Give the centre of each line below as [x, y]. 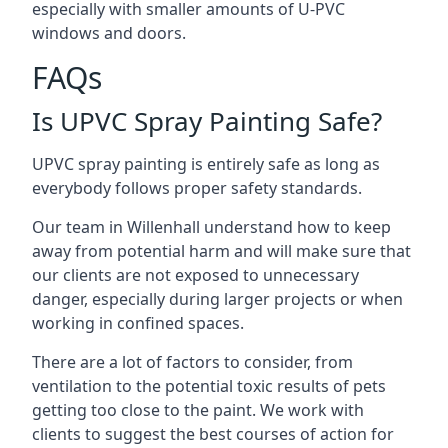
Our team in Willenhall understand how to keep [211, 227]
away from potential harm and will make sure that [221, 251]
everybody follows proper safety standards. [197, 188]
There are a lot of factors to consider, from [192, 362]
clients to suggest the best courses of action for [213, 434]
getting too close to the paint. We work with [198, 410]
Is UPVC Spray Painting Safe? [207, 121]
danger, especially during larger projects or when [217, 299]
